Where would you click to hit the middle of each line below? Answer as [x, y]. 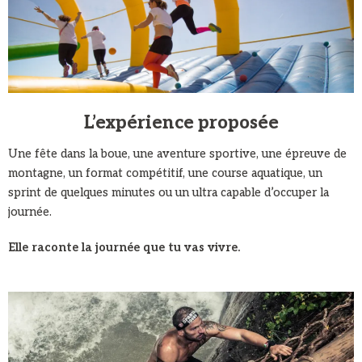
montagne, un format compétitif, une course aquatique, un [165, 173]
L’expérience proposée [181, 122]
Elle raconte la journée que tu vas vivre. [124, 247]
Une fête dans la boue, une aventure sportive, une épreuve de [177, 154]
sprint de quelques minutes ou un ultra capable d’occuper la [168, 192]
